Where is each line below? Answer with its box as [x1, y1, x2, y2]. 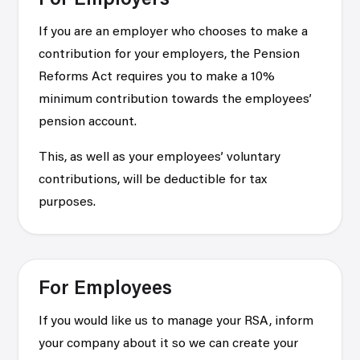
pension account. [39, 116, 137, 129]
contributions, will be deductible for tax [39, 174, 268, 186]
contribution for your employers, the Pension [39, 48, 301, 61]
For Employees [39, 280, 173, 299]
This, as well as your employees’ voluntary [39, 151, 281, 164]
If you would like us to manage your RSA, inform [39, 315, 314, 328]
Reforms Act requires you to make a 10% [39, 71, 276, 84]
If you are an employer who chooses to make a [39, 26, 309, 39]
